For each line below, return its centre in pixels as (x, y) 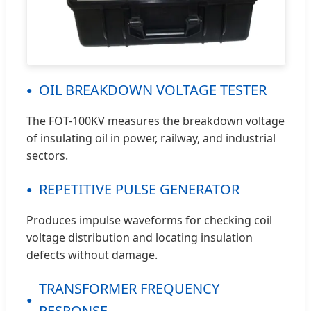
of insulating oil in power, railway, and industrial (151, 138)
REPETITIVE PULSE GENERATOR (139, 189)
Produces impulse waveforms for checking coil (149, 220)
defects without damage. (92, 254)
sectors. (47, 155)
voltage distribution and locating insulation (140, 237)
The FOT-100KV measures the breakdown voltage (155, 120)
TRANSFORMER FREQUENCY (129, 288)
